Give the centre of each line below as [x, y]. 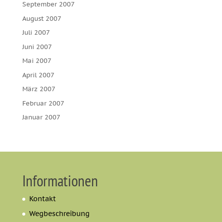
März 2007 [39, 89]
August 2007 [42, 18]
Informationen [60, 181]
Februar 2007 [43, 103]
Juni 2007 [37, 47]
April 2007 [38, 75]
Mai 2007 [37, 61]
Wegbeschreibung [59, 214]
